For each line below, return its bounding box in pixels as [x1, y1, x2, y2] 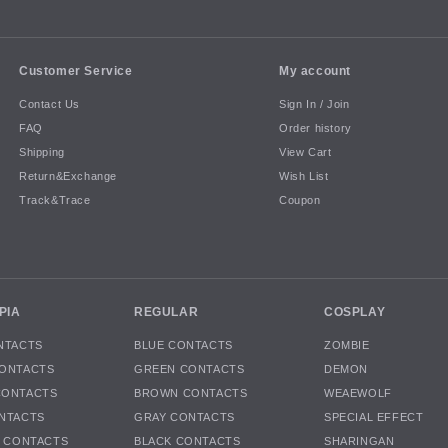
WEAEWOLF [324, 387, 392, 400]
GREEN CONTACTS [134, 363, 245, 376]
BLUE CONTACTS [134, 339, 233, 352]
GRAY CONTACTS [134, 411, 235, 424]
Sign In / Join [279, 98, 350, 111]
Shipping [19, 146, 65, 159]
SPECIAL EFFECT [324, 411, 424, 424]
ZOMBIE [324, 339, 370, 352]
